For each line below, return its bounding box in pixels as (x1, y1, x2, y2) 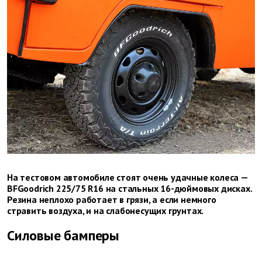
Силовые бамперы (7, 226, 119, 244)
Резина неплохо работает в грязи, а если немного (7, 193, 216, 205)
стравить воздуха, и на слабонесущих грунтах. (7, 204, 204, 216)
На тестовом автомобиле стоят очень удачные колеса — (7, 171, 248, 183)
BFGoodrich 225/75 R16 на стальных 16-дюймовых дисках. (7, 182, 252, 194)
